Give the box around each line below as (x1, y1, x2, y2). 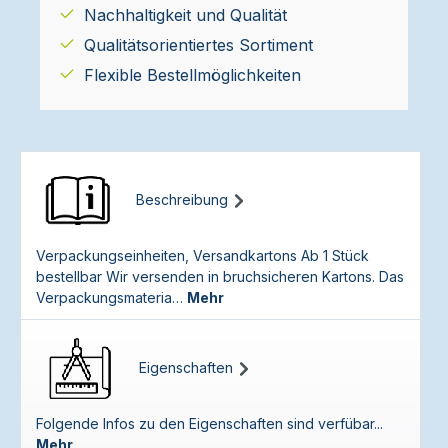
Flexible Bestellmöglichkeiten (84, 65, 301, 85)
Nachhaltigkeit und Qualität (84, 5, 287, 25)
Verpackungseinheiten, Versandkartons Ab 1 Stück (36, 247, 369, 264)
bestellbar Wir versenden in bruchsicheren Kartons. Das (36, 268, 404, 285)
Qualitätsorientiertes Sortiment (84, 35, 313, 55)
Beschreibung (136, 191, 228, 208)
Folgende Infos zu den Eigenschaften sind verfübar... (36, 415, 383, 432)
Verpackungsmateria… (36, 289, 187, 306)
